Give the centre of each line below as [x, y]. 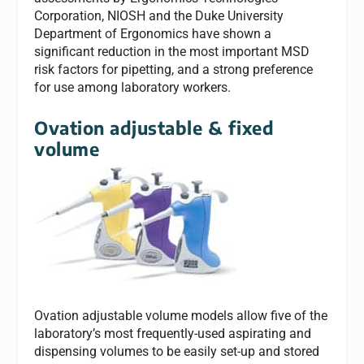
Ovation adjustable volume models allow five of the [181, 315]
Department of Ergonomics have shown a [153, 33]
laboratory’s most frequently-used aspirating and [173, 333]
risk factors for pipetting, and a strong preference [174, 69]
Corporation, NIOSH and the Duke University [159, 15]
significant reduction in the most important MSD [172, 51]
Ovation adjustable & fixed [154, 128]
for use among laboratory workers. [133, 87]
